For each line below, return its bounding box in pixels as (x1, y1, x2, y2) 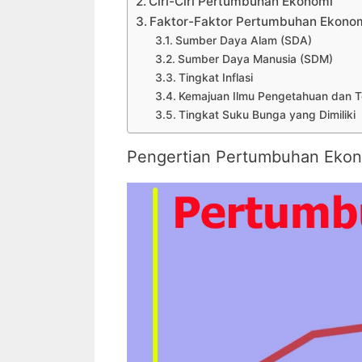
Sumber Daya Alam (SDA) (175, 34, 312, 48)
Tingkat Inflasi (178, 71, 253, 85)
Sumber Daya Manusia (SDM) (177, 53, 333, 66)
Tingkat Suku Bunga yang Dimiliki (178, 108, 356, 122)
